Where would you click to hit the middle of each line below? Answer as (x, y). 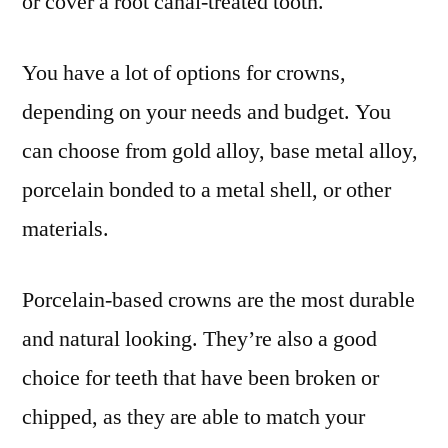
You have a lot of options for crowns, (184, 72)
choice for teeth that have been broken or (200, 377)
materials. (65, 228)
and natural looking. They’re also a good (199, 338)
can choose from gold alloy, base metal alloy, (220, 150)
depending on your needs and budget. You (206, 111)
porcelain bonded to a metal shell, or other (206, 189)
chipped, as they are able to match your (193, 416)
